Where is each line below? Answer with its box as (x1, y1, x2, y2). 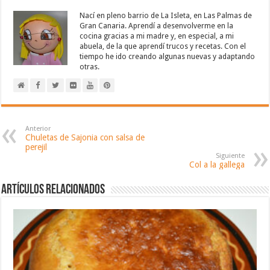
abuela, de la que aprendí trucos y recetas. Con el (80, 42, 246, 51)
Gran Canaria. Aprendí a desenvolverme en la (80, 21, 234, 30)
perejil (25, 142, 48, 152)
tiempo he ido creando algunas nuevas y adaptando (80, 52, 256, 61)
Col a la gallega (189, 159, 245, 169)
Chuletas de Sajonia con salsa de (25, 132, 145, 142)
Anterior (25, 124, 51, 133)
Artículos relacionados (1, 183, 105, 197)
